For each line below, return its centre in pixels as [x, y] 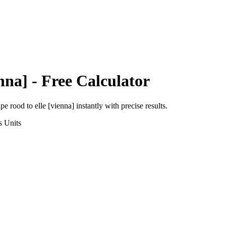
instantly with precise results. [121, 105]
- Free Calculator [89, 81]
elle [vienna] [54, 105]
